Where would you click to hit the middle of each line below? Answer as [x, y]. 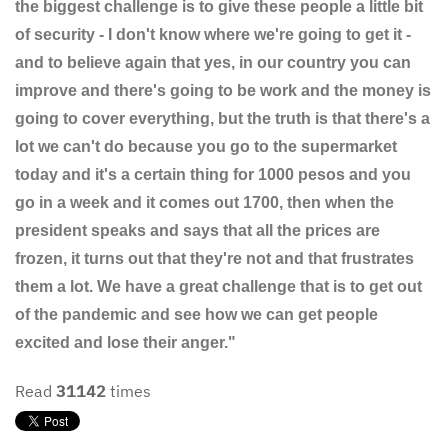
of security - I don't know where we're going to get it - [213, 34]
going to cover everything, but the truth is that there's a [222, 118]
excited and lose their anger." [125, 342]
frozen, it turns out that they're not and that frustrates [214, 258]
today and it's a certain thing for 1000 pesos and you [213, 174]
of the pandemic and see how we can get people [196, 314]
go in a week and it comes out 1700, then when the [204, 202]
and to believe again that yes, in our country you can [213, 62]
